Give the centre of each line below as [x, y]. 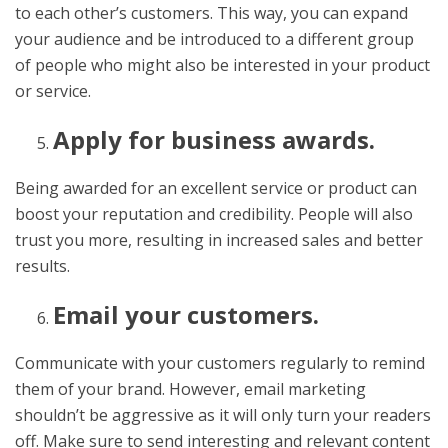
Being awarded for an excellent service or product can [216, 187]
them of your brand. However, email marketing [190, 388]
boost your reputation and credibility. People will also [214, 213]
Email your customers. [185, 314]
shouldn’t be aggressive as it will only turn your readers [223, 414]
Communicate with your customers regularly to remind [220, 362]
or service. [53, 90]
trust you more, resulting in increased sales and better [219, 239]
